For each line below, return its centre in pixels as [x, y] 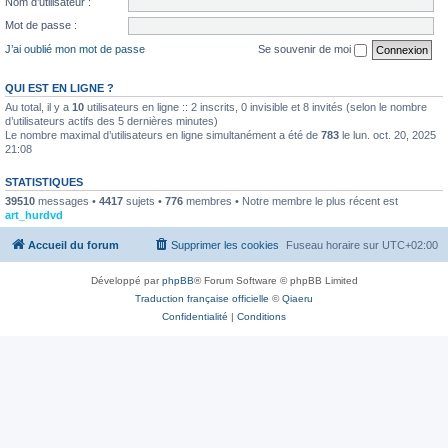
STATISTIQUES [44, 181]
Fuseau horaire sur [334, 245]
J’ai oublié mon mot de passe [75, 48]
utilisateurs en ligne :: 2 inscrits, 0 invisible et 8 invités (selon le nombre [255, 106]
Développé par [126, 280]
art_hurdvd [34, 214]
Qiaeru [297, 298]
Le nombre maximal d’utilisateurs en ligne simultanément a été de [163, 134]
